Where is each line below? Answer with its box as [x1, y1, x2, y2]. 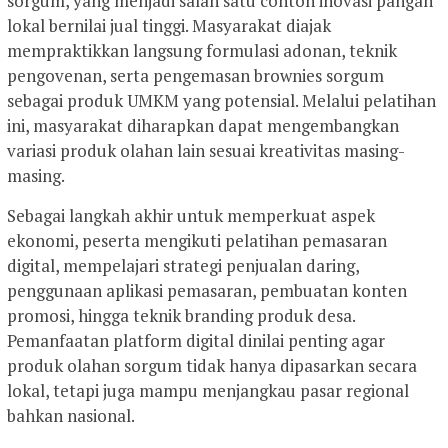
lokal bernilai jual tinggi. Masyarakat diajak [7, 14, 331, 38]
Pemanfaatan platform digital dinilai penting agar [7, 329, 385, 353]
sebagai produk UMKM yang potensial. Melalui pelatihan [7, 89, 436, 113]
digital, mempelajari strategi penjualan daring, [7, 254, 359, 278]
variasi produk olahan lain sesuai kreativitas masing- [7, 139, 405, 163]
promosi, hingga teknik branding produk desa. [7, 304, 355, 328]
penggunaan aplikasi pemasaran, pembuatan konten [7, 279, 407, 303]
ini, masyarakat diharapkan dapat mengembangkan [7, 114, 399, 138]
